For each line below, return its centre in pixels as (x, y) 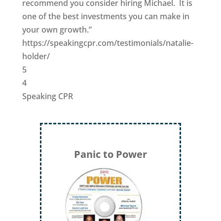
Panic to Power (110, 154)
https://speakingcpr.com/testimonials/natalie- (108, 43)
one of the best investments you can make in (106, 17)
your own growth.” (57, 30)
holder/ (36, 56)
